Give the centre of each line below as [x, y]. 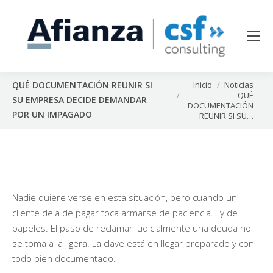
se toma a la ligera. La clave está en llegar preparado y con [133, 243]
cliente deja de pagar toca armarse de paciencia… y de [125, 212]
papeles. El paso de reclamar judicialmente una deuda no [132, 228]
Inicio [203, 84]
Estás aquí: [187, 85]
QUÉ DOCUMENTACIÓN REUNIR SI [82, 85]
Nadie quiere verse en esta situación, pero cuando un [125, 197]
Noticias [239, 84]
